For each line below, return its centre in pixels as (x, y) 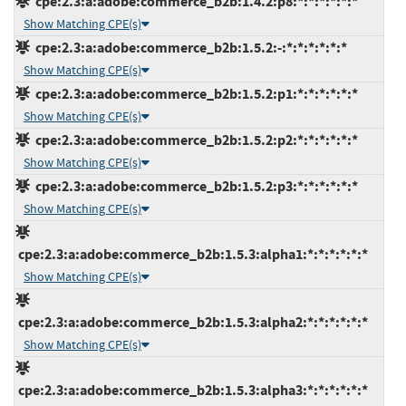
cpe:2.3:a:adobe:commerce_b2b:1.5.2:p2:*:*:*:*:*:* (194, 140)
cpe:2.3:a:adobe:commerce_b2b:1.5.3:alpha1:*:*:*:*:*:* (192, 254)
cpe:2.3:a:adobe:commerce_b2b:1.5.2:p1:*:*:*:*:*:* (194, 93)
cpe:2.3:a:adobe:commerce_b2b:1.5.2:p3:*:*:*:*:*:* (194, 186)
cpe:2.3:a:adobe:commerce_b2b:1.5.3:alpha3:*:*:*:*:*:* (192, 390)
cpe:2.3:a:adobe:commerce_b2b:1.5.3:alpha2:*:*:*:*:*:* (192, 322)
